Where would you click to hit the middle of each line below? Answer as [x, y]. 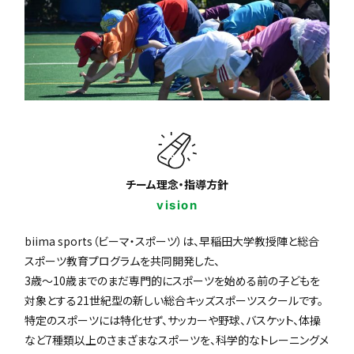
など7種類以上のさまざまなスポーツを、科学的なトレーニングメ [177, 340]
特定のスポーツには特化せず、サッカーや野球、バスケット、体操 [173, 320]
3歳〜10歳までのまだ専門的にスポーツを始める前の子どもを [173, 281]
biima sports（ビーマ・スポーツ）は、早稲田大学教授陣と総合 [172, 241]
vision [177, 205]
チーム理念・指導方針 [177, 185]
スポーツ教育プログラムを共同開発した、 [122, 261]
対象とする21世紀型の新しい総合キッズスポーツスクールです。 [174, 301]
